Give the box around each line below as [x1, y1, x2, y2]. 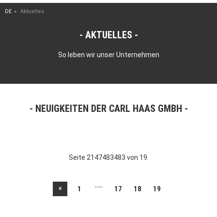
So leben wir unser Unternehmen [58, 51, 159, 59]
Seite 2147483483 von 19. [68, 154, 149, 161]
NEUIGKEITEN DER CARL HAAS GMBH [35, 103, 182, 114]
